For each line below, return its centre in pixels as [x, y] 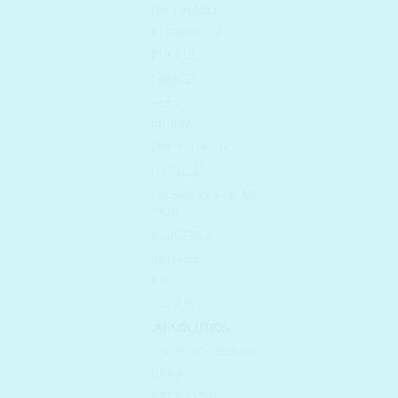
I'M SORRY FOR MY [205, 195]
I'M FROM [177, 172]
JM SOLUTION [191, 329]
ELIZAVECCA [187, 34]
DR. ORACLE [186, 11]
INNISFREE [182, 236]
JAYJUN [173, 306]
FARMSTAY [182, 80]
